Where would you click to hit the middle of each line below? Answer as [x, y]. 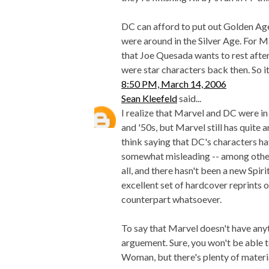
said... [189, 98]
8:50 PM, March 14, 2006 [174, 84]
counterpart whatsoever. [171, 199]
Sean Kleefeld [149, 98]
